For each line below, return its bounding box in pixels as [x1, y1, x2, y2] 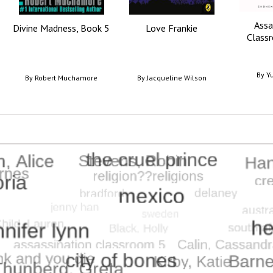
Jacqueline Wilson [146, 73, 207, 83]
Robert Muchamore [35, 73, 97, 83]
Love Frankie [146, 22, 197, 35]
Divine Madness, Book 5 [13, 22, 110, 35]
